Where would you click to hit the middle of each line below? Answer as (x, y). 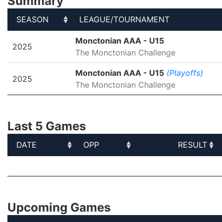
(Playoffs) (185, 73)
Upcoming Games (59, 207)
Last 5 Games (47, 126)
